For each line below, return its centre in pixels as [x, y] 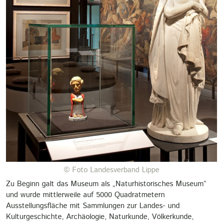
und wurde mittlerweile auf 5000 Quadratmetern [85, 195]
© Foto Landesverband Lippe [111, 170]
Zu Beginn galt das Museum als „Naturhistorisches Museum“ [106, 184]
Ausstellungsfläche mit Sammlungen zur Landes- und [93, 206]
